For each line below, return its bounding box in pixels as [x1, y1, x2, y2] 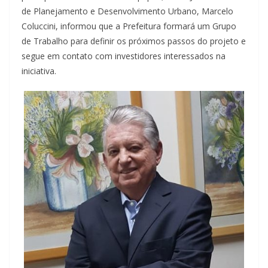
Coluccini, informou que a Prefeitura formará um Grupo [22, 20, 236, 32]
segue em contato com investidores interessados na [22, 50, 226, 62]
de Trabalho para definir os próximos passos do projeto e [22, 35, 246, 47]
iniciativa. [22, 65, 56, 77]
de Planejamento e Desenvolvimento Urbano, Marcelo [22, 5, 233, 17]
